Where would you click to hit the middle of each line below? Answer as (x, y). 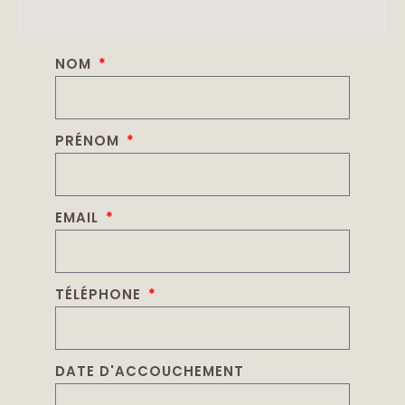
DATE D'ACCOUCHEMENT (149, 371)
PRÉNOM (89, 140)
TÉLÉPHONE (100, 294)
